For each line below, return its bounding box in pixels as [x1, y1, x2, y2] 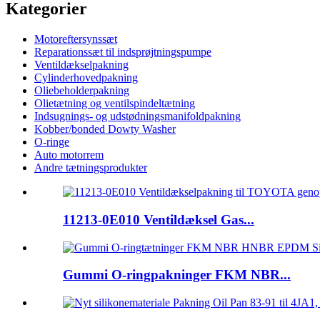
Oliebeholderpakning [34, 84, 129, 97]
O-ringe [34, 136, 69, 149]
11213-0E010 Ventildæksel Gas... [63, 211, 254, 227]
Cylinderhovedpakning [34, 71, 138, 84]
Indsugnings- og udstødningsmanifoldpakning [34, 110, 241, 123]
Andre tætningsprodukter [34, 161, 147, 174]
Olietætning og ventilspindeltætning [34, 97, 195, 110]
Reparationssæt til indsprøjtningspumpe [34, 46, 211, 59]
